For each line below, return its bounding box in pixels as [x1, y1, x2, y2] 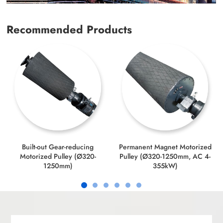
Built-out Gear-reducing [22, 141, 94, 152]
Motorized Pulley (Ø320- [19, 151, 96, 161]
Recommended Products [6, 21, 132, 38]
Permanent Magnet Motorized [118, 141, 212, 152]
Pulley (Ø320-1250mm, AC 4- [119, 151, 211, 161]
